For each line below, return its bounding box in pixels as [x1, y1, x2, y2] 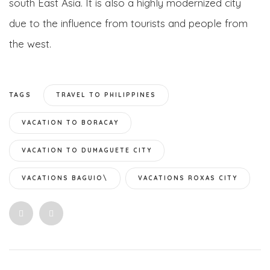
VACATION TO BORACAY [22, 118, 119, 127]
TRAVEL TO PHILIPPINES [56, 90, 156, 99]
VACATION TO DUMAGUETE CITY [22, 146, 152, 154]
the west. [9, 37, 51, 50]
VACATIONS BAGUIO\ [22, 174, 108, 182]
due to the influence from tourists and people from [9, 16, 248, 30]
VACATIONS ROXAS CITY [138, 174, 237, 182]
